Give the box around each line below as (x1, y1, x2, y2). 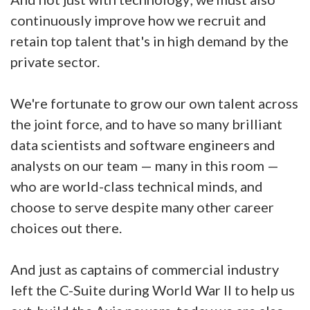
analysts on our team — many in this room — (10, 157, 279, 174)
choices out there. (10, 219, 125, 236)
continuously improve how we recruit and (10, 12, 266, 28)
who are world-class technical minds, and (10, 178, 263, 194)
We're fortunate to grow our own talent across (10, 95, 298, 111)
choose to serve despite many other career (10, 199, 274, 215)
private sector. (10, 53, 102, 70)
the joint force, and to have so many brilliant (10, 116, 282, 132)
